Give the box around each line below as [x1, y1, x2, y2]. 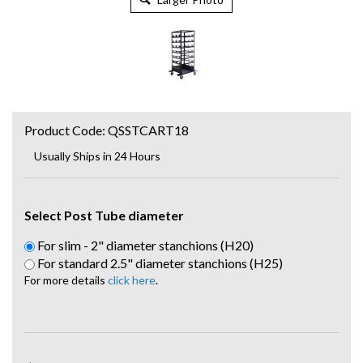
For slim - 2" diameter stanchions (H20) [35, 237, 254, 253]
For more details [24, 273, 108, 287]
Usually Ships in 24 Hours [34, 149, 160, 163]
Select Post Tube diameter [24, 207, 184, 223]
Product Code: [24, 122, 105, 138]
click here [108, 273, 156, 287]
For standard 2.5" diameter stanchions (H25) [35, 255, 283, 271]
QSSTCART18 [108, 122, 189, 138]
